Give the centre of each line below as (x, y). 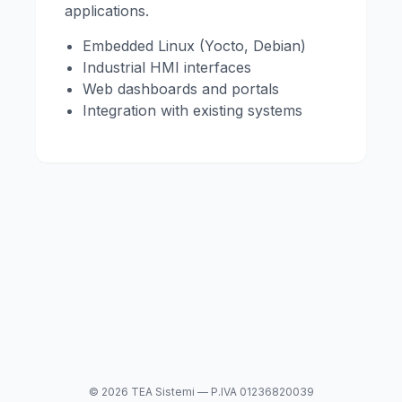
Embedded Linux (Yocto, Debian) (194, 45)
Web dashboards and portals (181, 88)
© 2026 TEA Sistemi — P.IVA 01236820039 (201, 391)
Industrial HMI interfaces (167, 67)
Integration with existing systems (192, 110)
